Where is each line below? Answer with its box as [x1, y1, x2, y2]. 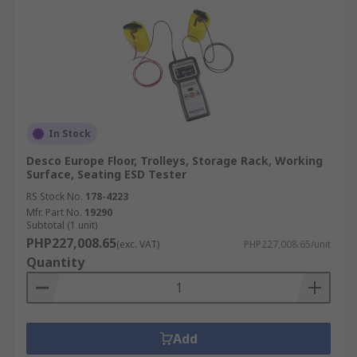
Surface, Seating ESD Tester [26, 167, 186, 182]
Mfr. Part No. [26, 206, 82, 219]
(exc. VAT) [116, 237, 159, 251]
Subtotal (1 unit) [26, 218, 97, 232]
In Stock [49, 127, 91, 140]
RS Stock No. [26, 190, 83, 203]
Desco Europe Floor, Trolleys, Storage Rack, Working [26, 153, 323, 168]
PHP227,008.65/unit [244, 237, 331, 251]
